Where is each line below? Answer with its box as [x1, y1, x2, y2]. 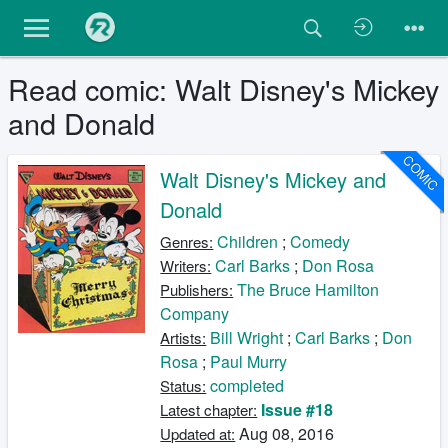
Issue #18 [261, 398, 334, 421]
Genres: [160, 231, 214, 252]
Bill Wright [210, 326, 284, 349]
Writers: [160, 255, 212, 276]
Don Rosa [302, 254, 375, 277]
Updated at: [160, 423, 236, 444]
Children [217, 230, 279, 253]
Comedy [290, 230, 351, 253]
